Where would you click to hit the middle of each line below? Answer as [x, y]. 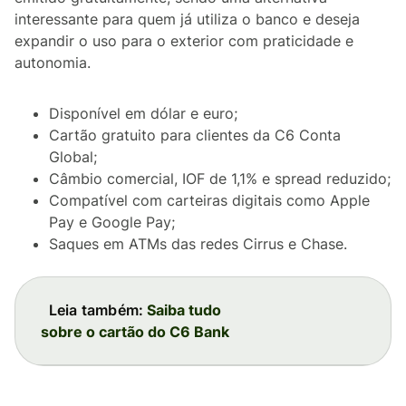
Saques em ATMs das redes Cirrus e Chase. [198, 244]
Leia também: [96, 310]
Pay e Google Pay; [112, 222]
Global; [73, 157]
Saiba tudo [183, 310]
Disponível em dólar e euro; [143, 113]
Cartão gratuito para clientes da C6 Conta [195, 135]
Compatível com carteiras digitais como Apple [209, 200]
